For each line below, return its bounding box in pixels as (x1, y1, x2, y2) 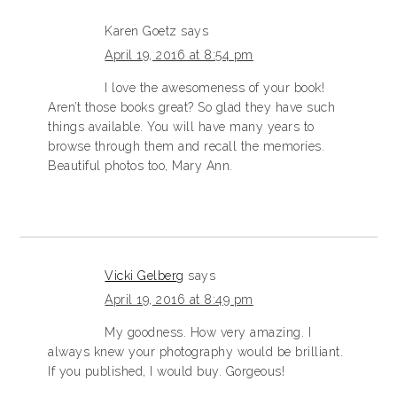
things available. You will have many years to (48, 120, 315, 134)
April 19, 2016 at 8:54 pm (105, 48, 253, 62)
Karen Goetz (105, 24, 177, 38)
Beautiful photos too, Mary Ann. (48, 159, 233, 173)
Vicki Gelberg (105, 269, 184, 283)
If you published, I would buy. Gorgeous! (48, 364, 285, 378)
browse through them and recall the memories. (48, 139, 325, 153)
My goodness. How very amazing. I (105, 325, 312, 339)
